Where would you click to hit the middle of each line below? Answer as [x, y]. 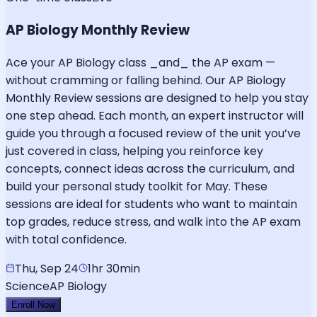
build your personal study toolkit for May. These [137, 186]
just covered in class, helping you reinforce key [134, 151]
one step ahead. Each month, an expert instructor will [155, 115]
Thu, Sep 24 [47, 268]
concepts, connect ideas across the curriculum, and [150, 168]
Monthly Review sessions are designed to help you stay [157, 98]
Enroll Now [33, 304]
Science [28, 286]
